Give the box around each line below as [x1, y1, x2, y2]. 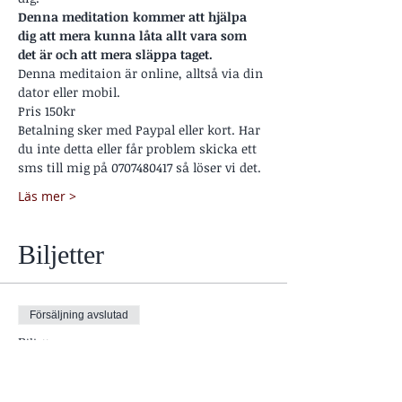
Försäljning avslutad [30, 308, 128, 321]
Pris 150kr [18, 101, 79, 119]
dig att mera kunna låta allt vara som [18, 26, 250, 44]
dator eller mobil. [18, 83, 124, 100]
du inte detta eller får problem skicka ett [18, 139, 260, 157]
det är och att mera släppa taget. [18, 45, 216, 63]
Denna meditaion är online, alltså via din [18, 64, 267, 82]
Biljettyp [18, 336, 62, 350]
